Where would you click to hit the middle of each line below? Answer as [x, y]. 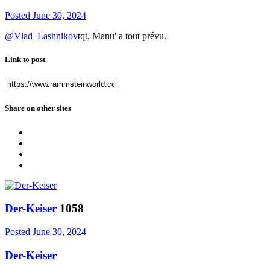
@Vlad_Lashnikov [41, 36]
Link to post [25, 60]
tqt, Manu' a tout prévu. [122, 36]
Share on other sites [38, 108]
